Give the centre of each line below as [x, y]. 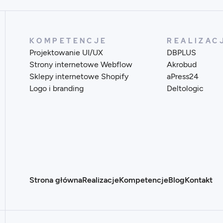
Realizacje [100, 180]
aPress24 [183, 77]
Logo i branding [56, 89]
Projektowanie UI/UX [66, 53]
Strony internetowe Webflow [81, 65]
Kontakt [198, 180]
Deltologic [185, 89]
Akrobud [182, 65]
